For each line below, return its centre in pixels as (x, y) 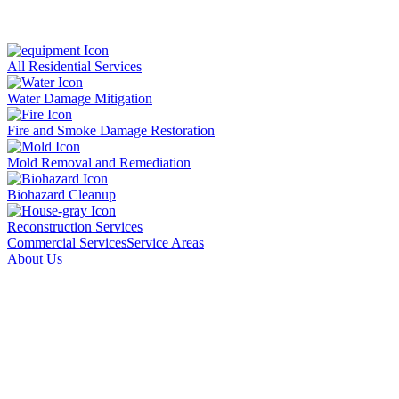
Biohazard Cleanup (61, 195)
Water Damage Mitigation (80, 98)
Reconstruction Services (75, 227)
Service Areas (165, 243)
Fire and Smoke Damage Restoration (111, 130)
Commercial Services (67, 243)
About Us (35, 259)
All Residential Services (74, 66)
